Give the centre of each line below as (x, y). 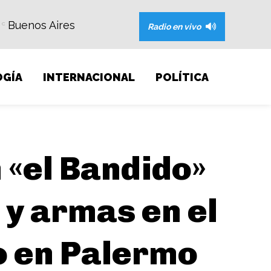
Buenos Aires (41, 25)
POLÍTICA (182, 77)
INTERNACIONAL (89, 77)
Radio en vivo (175, 27)
